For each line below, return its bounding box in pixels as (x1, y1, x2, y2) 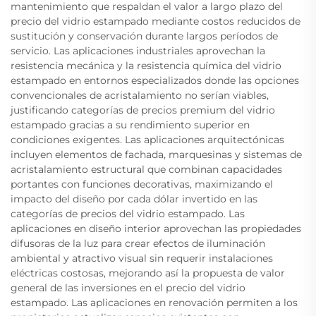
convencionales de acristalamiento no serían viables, (11, 89, 269, 102)
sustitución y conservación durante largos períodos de (11, 30, 278, 43)
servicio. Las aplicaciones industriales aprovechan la (11, 44, 265, 58)
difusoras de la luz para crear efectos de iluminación (11, 237, 265, 250)
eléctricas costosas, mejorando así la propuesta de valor (11, 267, 285, 280)
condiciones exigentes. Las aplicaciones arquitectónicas (11, 133, 284, 147)
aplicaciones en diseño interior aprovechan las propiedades (11, 222, 301, 236)
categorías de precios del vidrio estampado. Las (11, 207, 245, 221)
